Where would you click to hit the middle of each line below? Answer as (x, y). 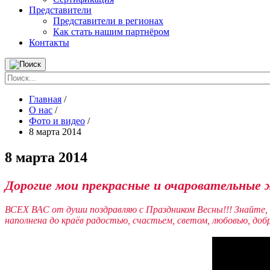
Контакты (49, 42)
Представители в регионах (108, 21)
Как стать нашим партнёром (111, 32)
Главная (45, 99)
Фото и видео (57, 121)
